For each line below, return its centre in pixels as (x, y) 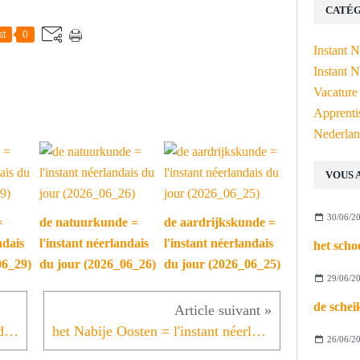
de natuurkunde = (89, 223)
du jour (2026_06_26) (98, 264)
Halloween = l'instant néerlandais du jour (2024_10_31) (11, 331)
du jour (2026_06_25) (222, 264)
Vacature (335, 92)
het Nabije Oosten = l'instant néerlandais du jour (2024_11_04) (259, 331)
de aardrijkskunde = (220, 223)
